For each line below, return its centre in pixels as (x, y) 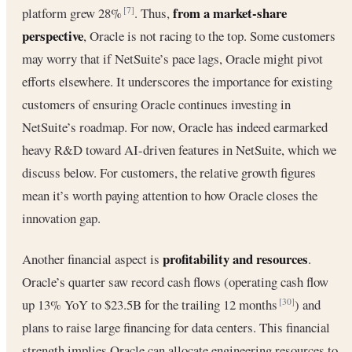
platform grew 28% (73, 13)
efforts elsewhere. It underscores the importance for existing (177, 81)
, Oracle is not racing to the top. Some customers (209, 35)
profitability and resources (235, 258)
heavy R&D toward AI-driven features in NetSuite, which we (179, 149)
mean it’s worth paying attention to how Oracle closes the (170, 195)
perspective (53, 35)
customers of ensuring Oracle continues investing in (156, 104)
